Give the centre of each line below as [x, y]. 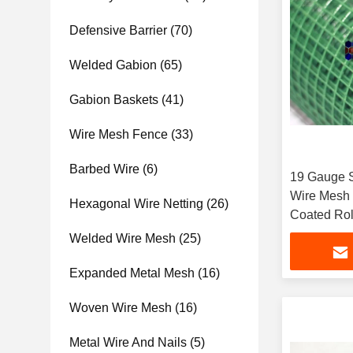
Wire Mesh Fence [119, 134]
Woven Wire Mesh [121, 308]
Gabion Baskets [114, 100]
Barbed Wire [104, 169]
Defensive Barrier [118, 30]
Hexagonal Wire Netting [136, 204]
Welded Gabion [113, 65]
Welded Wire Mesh [123, 238]
